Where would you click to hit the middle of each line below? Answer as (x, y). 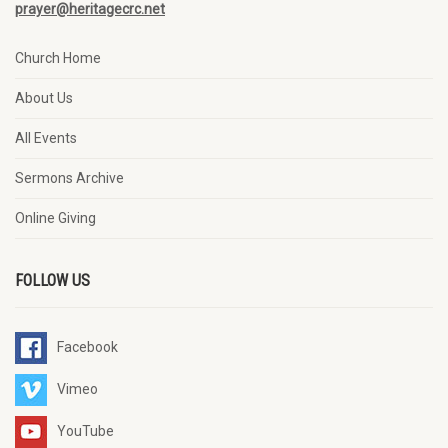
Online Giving (55, 218)
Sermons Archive (69, 178)
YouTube (85, 430)
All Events (46, 138)
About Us (44, 98)
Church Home (58, 58)
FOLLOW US (52, 280)
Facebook (87, 346)
